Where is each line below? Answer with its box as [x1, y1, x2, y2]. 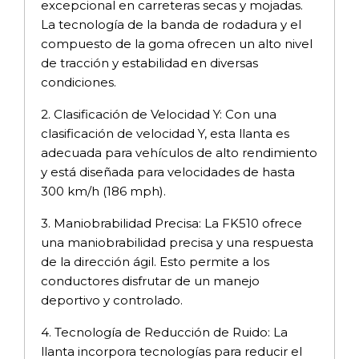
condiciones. [41, 74, 116, 90]
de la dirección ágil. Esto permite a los [41, 253, 269, 269]
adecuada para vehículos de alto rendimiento [41, 144, 317, 160]
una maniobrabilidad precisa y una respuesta [41, 234, 313, 250]
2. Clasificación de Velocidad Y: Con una [41, 106, 276, 122]
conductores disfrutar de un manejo [41, 272, 260, 288]
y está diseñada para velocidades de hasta [41, 163, 295, 179]
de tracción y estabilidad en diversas [41, 54, 258, 71]
